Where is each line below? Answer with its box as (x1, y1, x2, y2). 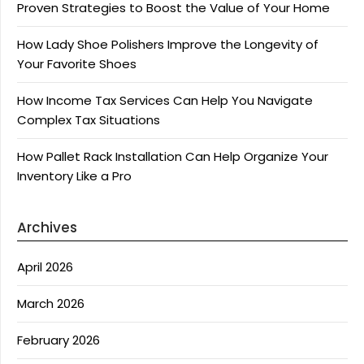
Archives (17, 218, 77, 237)
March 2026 (17, 295, 84, 312)
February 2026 (17, 331, 100, 349)
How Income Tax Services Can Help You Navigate (17, 92, 313, 109)
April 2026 (17, 258, 73, 275)
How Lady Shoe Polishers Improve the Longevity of (17, 36, 318, 53)
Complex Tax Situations (17, 111, 160, 128)
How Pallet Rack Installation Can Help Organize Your (17, 148, 328, 165)
